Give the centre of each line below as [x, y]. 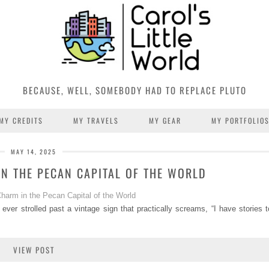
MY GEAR [165, 120]
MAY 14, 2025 [34, 151]
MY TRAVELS [96, 120]
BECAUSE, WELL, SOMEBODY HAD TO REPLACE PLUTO [134, 90]
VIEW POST [34, 249]
